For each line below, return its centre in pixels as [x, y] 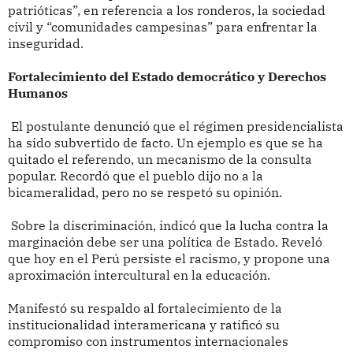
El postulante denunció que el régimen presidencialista [175, 126]
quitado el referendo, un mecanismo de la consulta [160, 160]
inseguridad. [45, 44]
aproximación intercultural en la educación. [140, 275]
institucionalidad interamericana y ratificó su [143, 325]
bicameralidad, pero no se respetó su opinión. [145, 193]
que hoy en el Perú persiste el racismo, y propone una [169, 259]
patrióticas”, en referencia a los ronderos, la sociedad [166, 11]
